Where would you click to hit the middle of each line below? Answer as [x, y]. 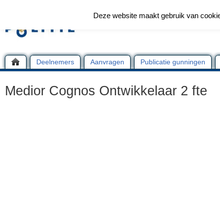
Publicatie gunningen [173, 62]
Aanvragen [107, 62]
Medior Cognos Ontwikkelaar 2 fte [106, 91]
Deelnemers [55, 62]
